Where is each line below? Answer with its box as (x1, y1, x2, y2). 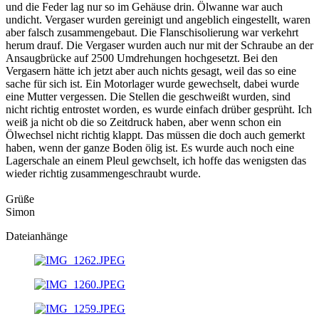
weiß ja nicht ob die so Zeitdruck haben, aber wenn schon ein (6, 115, 281, 128)
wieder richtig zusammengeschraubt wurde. (6, 167, 201, 179)
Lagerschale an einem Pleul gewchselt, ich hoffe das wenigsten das (6, 154, 306, 167)
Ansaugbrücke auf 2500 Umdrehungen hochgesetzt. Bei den (6, 51, 278, 64)
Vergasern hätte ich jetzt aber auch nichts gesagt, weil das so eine (6, 64, 296, 77)
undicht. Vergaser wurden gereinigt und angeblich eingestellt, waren (6, 13, 310, 26)
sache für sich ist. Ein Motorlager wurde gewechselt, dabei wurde (6, 77, 299, 90)
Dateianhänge (6, 229, 68, 242)
